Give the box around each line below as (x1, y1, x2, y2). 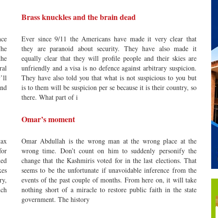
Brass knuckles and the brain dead (21, 11, 136, 22)
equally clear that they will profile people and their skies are (21, 54, 197, 63)
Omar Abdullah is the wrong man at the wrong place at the (21, 136, 197, 145)
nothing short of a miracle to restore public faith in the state (21, 185, 197, 194)
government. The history (21, 195, 90, 204)
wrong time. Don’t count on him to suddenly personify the (21, 146, 197, 155)
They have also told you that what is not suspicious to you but (21, 73, 197, 82)
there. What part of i (21, 92, 78, 102)
